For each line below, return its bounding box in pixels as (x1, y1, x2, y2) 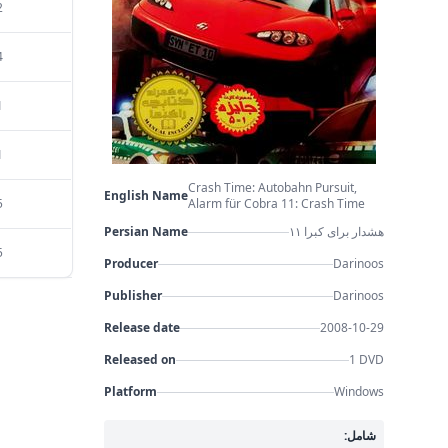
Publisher (103, 287, 162, 304)
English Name (103, 187, 188, 204)
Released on (103, 351, 176, 368)
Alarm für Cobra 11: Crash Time (187, 195, 365, 212)
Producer (103, 255, 158, 272)
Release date (103, 319, 180, 336)
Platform (103, 383, 157, 400)
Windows (333, 383, 384, 400)
